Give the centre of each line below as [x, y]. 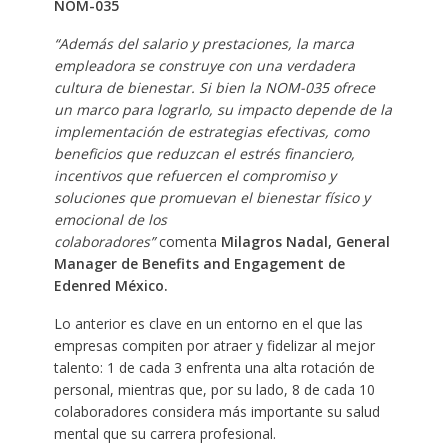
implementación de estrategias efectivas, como [211, 132]
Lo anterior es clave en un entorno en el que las [208, 324]
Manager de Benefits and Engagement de [199, 264]
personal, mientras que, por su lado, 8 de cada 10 [214, 390]
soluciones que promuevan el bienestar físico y [211, 198]
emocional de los [110, 220]
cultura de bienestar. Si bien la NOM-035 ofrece [214, 88]
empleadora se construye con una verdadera [204, 66]
